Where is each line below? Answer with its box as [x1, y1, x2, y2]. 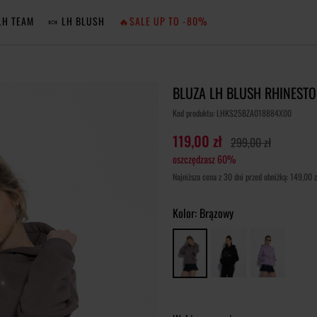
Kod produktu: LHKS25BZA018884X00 [173, 107, 292, 119]
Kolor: [173, 204, 200, 221]
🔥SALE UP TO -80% [119, 13, 207, 28]
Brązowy [200, 204, 234, 221]
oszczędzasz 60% [173, 151, 236, 166]
